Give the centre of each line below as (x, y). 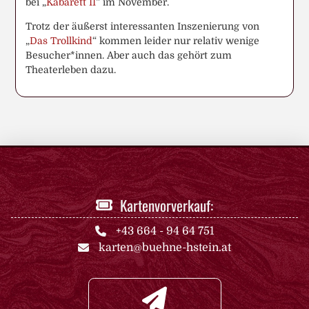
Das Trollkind (61, 40)
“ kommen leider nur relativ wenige (176, 40)
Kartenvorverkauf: (166, 205)
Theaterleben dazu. (71, 69)
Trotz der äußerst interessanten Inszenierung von (143, 26)
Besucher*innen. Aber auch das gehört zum (129, 55)
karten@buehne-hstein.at (165, 247)
